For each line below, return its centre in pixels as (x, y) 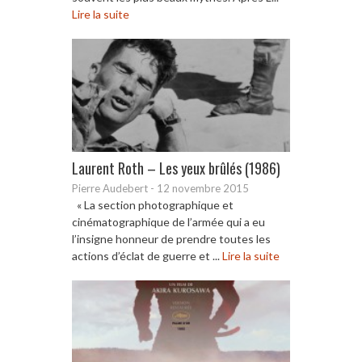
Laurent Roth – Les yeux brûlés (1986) (176, 168)
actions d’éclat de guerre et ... (147, 255)
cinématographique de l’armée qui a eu (168, 221)
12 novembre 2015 (203, 188)
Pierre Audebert (110, 188)
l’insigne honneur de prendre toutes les (171, 238)
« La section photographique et (153, 204)
